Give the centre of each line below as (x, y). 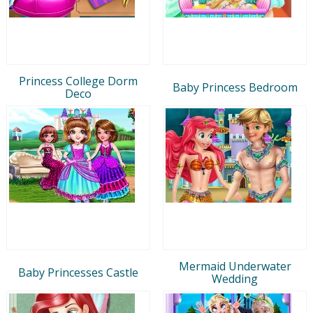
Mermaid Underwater (235, 266)
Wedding (235, 278)
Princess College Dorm (78, 81)
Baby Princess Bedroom (235, 87)
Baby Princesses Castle (78, 272)
